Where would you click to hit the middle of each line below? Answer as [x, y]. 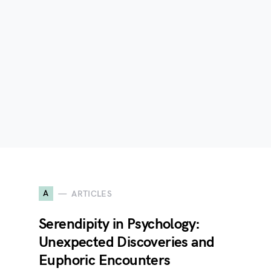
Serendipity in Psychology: [119, 224]
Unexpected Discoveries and [127, 242]
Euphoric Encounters [105, 260]
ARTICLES [92, 194]
